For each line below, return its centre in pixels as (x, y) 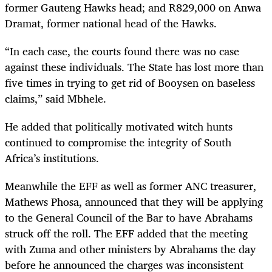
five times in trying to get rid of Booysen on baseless (130, 82)
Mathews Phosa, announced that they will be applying (134, 202)
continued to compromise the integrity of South (118, 142)
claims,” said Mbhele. (56, 98)
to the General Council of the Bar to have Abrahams (129, 218)
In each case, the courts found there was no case (124, 51)
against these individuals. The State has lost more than (134, 66)
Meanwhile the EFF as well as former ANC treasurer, (131, 186)
